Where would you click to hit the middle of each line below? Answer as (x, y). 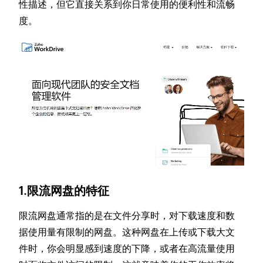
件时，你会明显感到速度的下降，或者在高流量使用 (127, 249)
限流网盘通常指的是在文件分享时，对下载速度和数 (127, 216)
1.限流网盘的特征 (64, 191)
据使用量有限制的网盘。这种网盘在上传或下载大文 (127, 232)
